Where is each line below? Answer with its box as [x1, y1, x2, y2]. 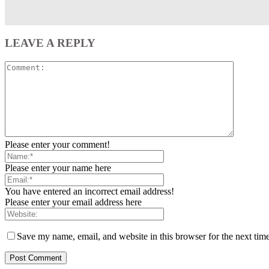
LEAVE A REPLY [5, 37, 95, 50]
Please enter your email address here [5, 196, 142, 207]
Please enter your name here [5, 162, 111, 173]
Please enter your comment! [5, 139, 110, 150]
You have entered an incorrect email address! [5, 186, 174, 196]
